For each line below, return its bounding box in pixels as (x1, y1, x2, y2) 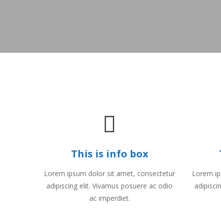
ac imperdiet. (89, 193, 130, 203)
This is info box (71, 147, 148, 160)
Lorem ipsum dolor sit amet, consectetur (44, 169, 175, 178)
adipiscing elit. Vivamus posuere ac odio (46, 181, 173, 190)
